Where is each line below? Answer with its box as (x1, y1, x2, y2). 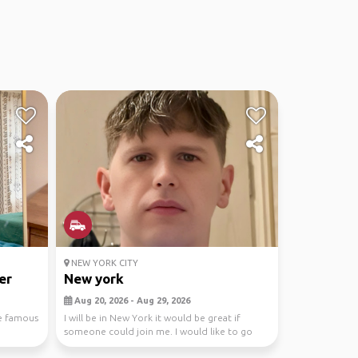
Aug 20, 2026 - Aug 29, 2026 (71, 296, 190, 305)
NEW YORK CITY (68, 258, 138, 268)
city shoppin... (63, 340, 125, 350)
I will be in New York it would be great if (63, 312, 241, 323)
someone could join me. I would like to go (63, 326, 253, 336)
